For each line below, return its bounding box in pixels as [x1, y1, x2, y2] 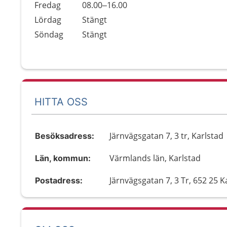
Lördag [34, 14, 61, 25]
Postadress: [35, 175, 83, 185]
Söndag [34, 29, 63, 40]
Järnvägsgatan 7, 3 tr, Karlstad [109, 130, 224, 141]
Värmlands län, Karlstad [109, 153, 201, 164]
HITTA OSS [34, 95, 88, 108]
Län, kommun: [35, 153, 91, 163]
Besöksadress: [35, 131, 94, 141]
